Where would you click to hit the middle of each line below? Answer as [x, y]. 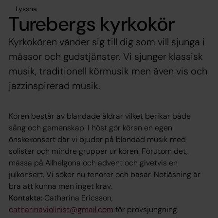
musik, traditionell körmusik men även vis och [108, 71]
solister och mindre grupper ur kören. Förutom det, [98, 151]
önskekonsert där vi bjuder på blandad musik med [97, 139]
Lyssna [26, 9]
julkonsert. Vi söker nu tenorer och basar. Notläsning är [105, 174]
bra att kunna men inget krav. [60, 186]
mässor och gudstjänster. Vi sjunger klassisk [106, 56]
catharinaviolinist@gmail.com [61, 209]
